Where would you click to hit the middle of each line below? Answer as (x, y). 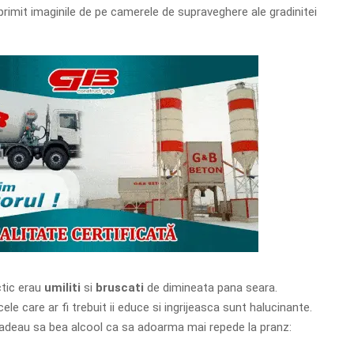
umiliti (64, 287)
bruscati (121, 287)
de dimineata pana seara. (212, 287)
